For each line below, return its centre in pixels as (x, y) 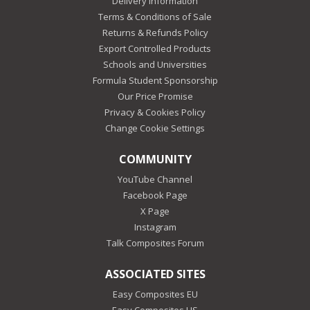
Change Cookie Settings (155, 128)
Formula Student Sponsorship (155, 80)
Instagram (155, 227)
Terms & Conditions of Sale (155, 16)
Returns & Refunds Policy (155, 32)
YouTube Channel (155, 179)
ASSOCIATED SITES (155, 274)
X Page (155, 211)
